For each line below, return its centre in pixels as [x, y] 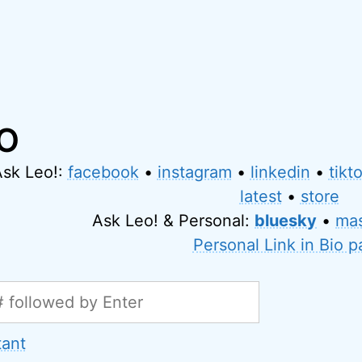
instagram [194, 172]
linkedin [280, 172]
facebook [103, 172]
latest [261, 196]
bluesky [286, 221]
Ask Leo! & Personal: [174, 221]
